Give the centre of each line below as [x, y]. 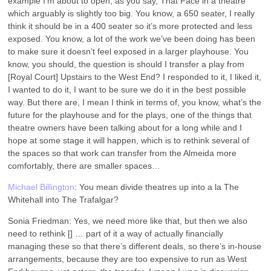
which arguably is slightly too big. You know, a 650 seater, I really [132, 13]
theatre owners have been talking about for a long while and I [125, 127]
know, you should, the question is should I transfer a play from [126, 64]
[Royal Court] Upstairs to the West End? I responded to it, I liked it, [135, 77]
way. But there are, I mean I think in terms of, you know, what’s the [135, 102]
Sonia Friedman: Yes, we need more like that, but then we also [128, 220]
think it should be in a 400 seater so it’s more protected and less [130, 26]
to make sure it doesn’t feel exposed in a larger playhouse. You [129, 51]
